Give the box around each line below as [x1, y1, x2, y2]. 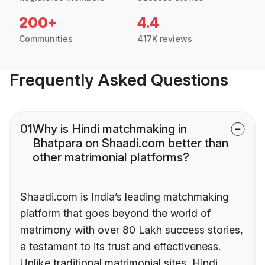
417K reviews [137, 34, 192, 44]
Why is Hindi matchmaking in [33, 122, 187, 137]
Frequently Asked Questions [9, 70, 228, 91]
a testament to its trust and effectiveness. [20, 240, 221, 253]
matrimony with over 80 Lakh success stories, [20, 224, 243, 237]
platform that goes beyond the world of [20, 207, 211, 220]
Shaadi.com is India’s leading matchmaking [20, 190, 229, 203]
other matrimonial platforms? [33, 150, 189, 165]
